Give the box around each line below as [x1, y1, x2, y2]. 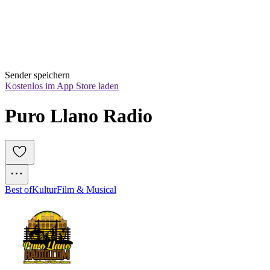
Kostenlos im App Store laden [5, 81, 119, 92]
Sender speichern [5, 70, 70, 81]
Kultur [32, 184, 57, 195]
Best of [5, 184, 32, 195]
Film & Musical [57, 184, 116, 195]
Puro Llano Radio [5, 104, 152, 127]
